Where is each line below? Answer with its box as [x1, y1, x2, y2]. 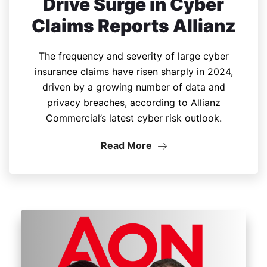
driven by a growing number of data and [42, 80, 225, 93]
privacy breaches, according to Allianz [46, 96, 221, 108]
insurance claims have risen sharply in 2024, [34, 65, 233, 77]
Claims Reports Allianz [31, 14, 236, 36]
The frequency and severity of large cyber [38, 49, 229, 62]
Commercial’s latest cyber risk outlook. [45, 111, 222, 124]
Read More [100, 139, 154, 151]
